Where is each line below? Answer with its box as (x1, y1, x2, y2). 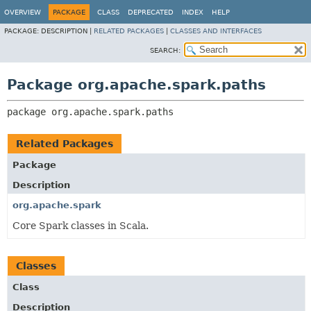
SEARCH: (150, 47, 180, 54)
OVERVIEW (4, 8, 41, 16)
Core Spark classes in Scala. (12, 220, 149, 231)
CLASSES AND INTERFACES (170, 27, 262, 35)
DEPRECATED (128, 8, 174, 16)
